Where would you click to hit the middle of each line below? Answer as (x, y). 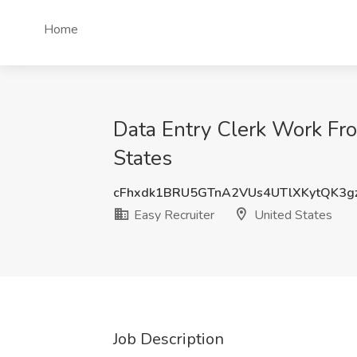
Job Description (169, 339)
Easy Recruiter (173, 215)
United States (292, 215)
